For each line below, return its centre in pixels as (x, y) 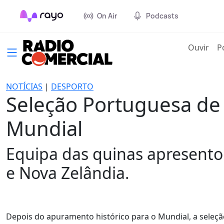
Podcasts (162, 16)
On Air (107, 16)
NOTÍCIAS (24, 86)
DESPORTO (72, 86)
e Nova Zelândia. (68, 173)
